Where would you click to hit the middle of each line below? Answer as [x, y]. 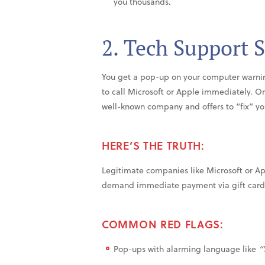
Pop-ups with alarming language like [186, 249]
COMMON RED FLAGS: [163, 224]
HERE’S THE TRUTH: [153, 146]
